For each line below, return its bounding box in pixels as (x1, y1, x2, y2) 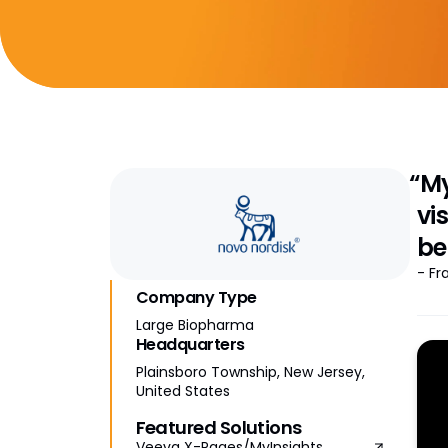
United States (135, 381, 230, 402)
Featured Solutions (135, 415, 302, 441)
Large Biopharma (135, 315, 254, 336)
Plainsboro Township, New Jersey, (135, 362, 365, 383)
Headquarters (135, 333, 245, 357)
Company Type (135, 286, 257, 310)
